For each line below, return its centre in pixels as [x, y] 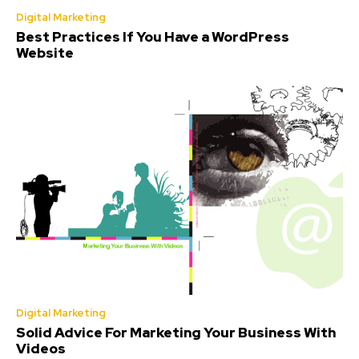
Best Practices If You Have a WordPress [153, 37]
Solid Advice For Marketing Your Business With [176, 332]
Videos [41, 348]
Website [45, 53]
